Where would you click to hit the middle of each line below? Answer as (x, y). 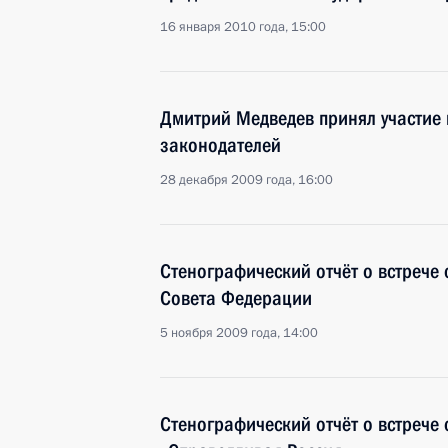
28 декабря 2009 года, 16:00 (246, 180)
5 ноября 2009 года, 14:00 (239, 333)
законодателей (220, 145)
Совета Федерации (236, 298)
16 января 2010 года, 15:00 (243, 27)
